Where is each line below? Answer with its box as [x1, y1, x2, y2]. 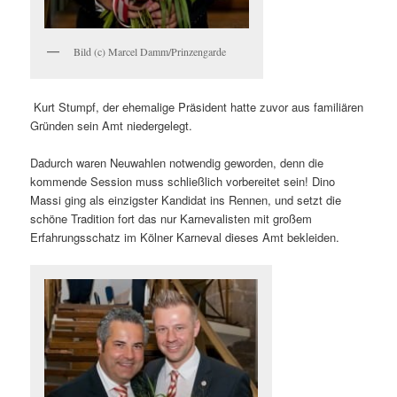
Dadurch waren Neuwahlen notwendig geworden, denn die [30, 154, 324, 172]
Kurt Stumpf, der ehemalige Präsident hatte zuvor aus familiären [30, 98, 364, 116]
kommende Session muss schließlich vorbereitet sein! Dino [30, 173, 336, 191]
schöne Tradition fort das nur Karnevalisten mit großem [30, 210, 313, 228]
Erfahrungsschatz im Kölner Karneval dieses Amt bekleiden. [30, 229, 344, 246]
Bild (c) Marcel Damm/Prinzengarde [74, 43, 227, 58]
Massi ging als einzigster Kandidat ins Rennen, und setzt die [30, 191, 342, 209]
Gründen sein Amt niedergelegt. [30, 117, 193, 135]
